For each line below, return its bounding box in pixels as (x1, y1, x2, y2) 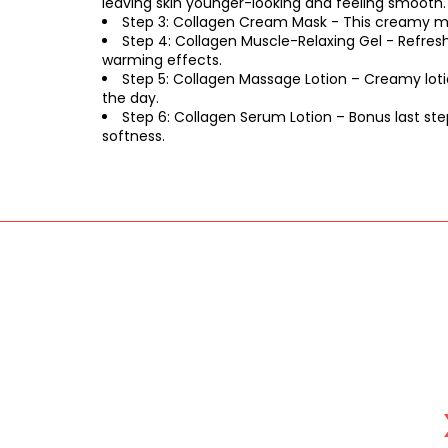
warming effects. (102, 50, 222, 70)
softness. (102, 126, 169, 146)
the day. (102, 88, 159, 108)
